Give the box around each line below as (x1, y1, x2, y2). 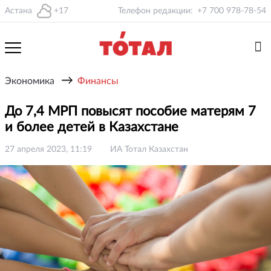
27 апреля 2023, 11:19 (5, 145, 92, 154)
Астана (5, 7, 32, 15)
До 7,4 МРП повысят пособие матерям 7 (5, 105, 256, 118)
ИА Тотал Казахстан (110, 145, 188, 154)
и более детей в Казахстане (5, 120, 182, 134)
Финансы (77, 76, 119, 86)
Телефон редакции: (118, 7, 193, 15)
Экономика (5, 76, 54, 86)
